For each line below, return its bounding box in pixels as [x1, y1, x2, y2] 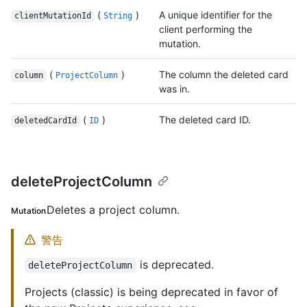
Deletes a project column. [46, 203, 180, 217]
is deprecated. [136, 258, 214, 272]
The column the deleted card [159, 69, 288, 81]
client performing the [159, 23, 252, 36]
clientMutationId [14, 11, 91, 21]
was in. [159, 83, 190, 95]
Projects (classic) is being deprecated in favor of [25, 285, 278, 299]
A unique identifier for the [159, 9, 272, 21]
